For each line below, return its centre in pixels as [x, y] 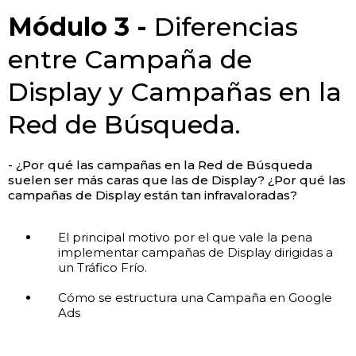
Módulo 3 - [81, 26]
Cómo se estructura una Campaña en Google [195, 297]
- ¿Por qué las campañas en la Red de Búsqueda [160, 164]
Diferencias [226, 26]
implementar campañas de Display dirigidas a [195, 252]
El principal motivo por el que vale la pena [185, 237]
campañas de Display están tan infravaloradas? [153, 195]
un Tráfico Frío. [102, 267]
